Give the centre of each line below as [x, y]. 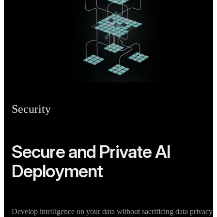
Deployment [57, 171]
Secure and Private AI [91, 151]
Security [31, 109]
